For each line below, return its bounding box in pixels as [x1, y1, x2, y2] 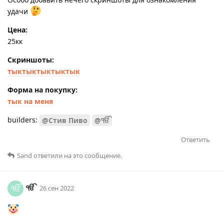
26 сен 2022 [39, 183, 74, 193]
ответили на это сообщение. [32, 151, 122, 160]
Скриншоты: [7, 54, 54, 64]
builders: [7, 114, 39, 124]
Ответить [181, 135, 210, 144]
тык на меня [7, 96, 53, 106]
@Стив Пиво [42, 115, 87, 125]
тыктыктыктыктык [7, 66, 80, 76]
